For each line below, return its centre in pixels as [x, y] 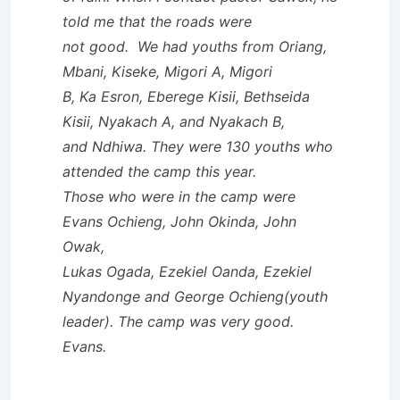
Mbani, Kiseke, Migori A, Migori [167, 71]
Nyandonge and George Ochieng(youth [195, 296]
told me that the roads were [157, 21]
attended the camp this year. [159, 171]
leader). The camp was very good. [178, 321]
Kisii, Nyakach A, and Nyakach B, [174, 121]
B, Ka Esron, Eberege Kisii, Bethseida [186, 96]
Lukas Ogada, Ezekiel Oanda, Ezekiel [187, 271]
